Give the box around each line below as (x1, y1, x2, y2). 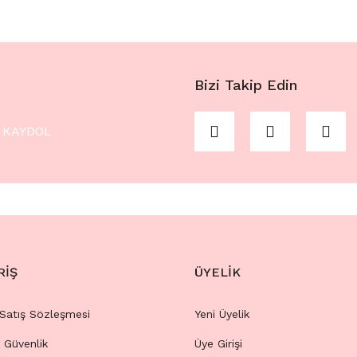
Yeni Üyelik (194, 308, 249, 320)
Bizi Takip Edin (194, 76, 297, 93)
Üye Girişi (194, 337, 242, 350)
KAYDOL (2, 124, 52, 139)
